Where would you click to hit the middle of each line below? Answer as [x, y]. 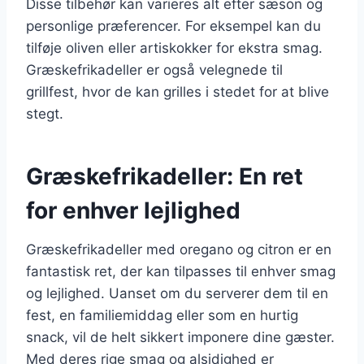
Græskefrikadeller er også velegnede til [154, 69]
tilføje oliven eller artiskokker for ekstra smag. [174, 48]
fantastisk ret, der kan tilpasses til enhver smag [181, 271]
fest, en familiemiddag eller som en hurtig [162, 315]
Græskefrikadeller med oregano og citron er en [179, 249]
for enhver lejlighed [133, 210]
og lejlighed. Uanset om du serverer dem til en [177, 293]
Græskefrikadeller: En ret [165, 176]
